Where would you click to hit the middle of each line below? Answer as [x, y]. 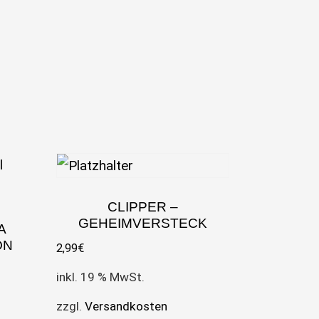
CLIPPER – [142, 206]
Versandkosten [126, 306]
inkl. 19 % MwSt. [101, 277]
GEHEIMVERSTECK [142, 223]
